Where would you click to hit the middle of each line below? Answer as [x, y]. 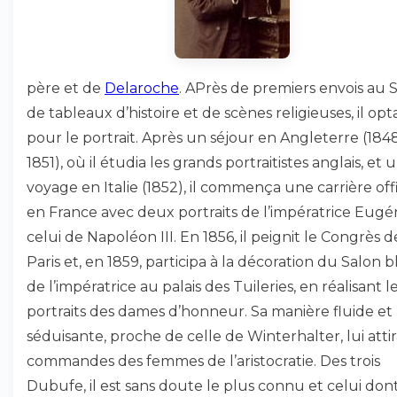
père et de [66, 88]
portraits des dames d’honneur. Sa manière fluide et [210, 311]
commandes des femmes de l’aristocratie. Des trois [203, 361]
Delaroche [142, 88]
